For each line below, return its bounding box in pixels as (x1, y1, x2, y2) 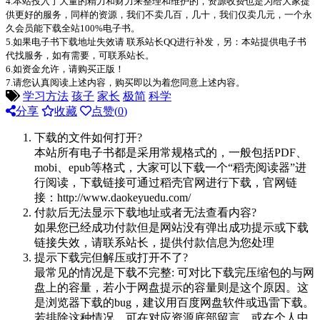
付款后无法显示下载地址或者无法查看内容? (34, 206, 256, 219)
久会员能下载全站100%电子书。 (6, 22, 140, 34)
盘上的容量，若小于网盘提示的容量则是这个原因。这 (34, 281, 309, 294)
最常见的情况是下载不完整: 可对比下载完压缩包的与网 (34, 266, 314, 279)
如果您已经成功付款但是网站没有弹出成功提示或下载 (34, 221, 309, 234)
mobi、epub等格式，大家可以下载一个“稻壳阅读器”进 (34, 161, 306, 174)
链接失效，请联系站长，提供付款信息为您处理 (34, 236, 274, 249)
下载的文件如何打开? (34, 131, 142, 144)
